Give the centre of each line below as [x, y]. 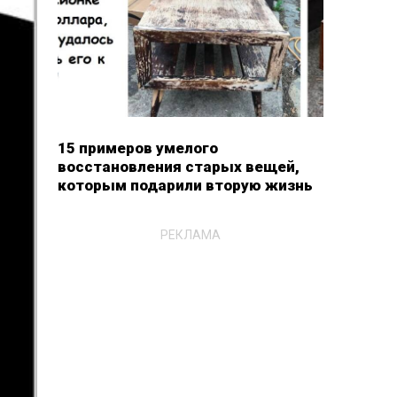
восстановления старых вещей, [178, 167]
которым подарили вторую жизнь [185, 185]
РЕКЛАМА [190, 234]
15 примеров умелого [137, 148]
